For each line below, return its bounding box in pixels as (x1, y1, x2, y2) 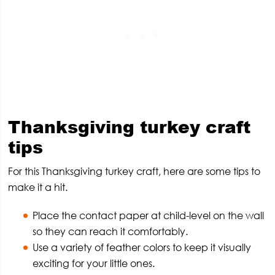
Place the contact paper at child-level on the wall (33, 209, 265, 222)
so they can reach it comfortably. (33, 225, 188, 238)
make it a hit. (8, 180, 68, 193)
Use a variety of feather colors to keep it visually (33, 241, 252, 254)
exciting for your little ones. (33, 257, 155, 269)
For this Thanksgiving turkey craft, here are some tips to (8, 165, 261, 177)
